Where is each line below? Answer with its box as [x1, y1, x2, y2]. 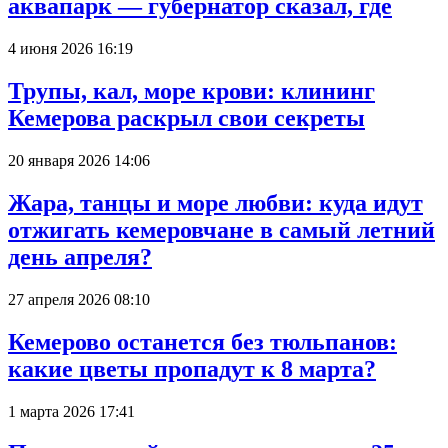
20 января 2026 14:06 [8, 151, 150, 169]
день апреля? [8, 243, 152, 270]
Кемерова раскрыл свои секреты [8, 105, 365, 132]
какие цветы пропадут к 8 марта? [8, 355, 376, 382]
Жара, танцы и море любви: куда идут [8, 189, 423, 216]
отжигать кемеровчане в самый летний [8, 216, 435, 243]
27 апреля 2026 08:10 [8, 290, 150, 308]
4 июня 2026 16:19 [8, 40, 133, 58]
